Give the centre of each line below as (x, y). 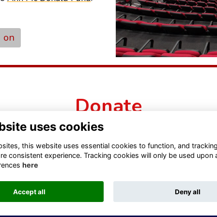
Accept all (29, 192)
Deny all (188, 192)
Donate (108, 106)
